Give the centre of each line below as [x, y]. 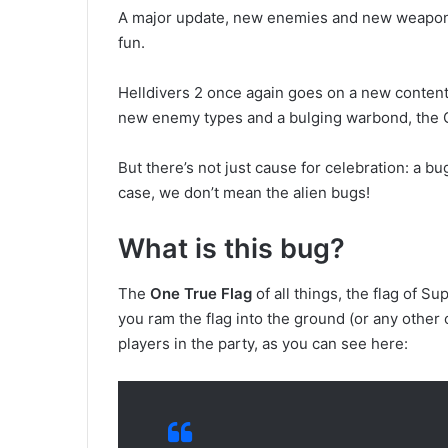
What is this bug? [231, 248]
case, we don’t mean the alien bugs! [244, 192]
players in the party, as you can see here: [263, 343]
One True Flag [201, 293]
